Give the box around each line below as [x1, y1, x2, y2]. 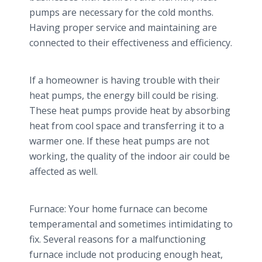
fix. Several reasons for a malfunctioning [29, 233, 206, 246]
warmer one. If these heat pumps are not [29, 135, 209, 147]
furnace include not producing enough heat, [29, 248, 223, 261]
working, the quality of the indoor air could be [29, 150, 230, 163]
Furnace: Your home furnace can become [29, 202, 208, 215]
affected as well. [29, 165, 98, 178]
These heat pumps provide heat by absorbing [29, 104, 230, 117]
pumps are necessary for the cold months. [29, 6, 213, 19]
